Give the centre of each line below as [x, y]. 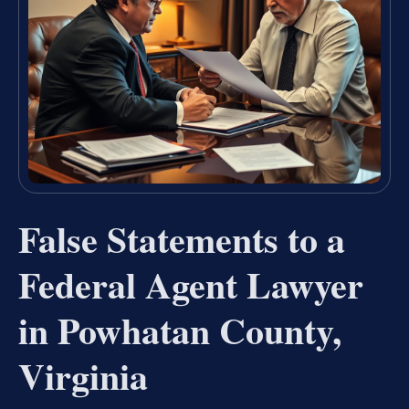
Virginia [83, 376]
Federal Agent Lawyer [191, 285]
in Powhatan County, [180, 330]
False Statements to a [182, 239]
